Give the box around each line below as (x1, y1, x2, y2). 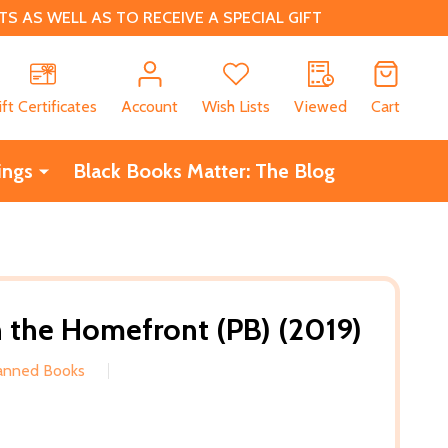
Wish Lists (202, 96, 270, 116)
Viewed (294, 96, 347, 116)
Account (121, 96, 178, 116)
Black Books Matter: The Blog (72, 158, 335, 183)
